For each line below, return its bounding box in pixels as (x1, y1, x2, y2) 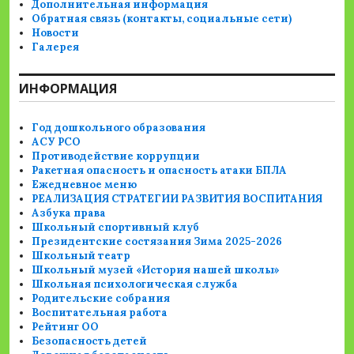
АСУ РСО (32, 135, 81, 149)
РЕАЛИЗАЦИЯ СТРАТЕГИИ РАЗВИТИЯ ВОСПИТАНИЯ (32, 192, 323, 206)
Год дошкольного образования (32, 121, 206, 135)
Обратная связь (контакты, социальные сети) (32, 12, 292, 26)
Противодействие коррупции (32, 149, 201, 164)
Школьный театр (32, 249, 131, 263)
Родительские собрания (32, 292, 171, 306)
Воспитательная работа (32, 306, 168, 320)
